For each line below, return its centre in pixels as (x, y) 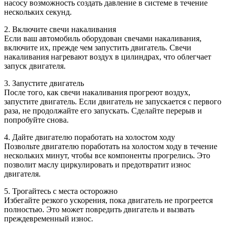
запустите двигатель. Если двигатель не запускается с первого (113, 102)
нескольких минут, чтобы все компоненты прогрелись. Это (107, 156)
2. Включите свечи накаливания (60, 30)
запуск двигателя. (35, 66)
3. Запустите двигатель (44, 83)
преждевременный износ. (49, 219)
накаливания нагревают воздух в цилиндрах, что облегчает (108, 57)
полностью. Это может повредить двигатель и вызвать (99, 210)
